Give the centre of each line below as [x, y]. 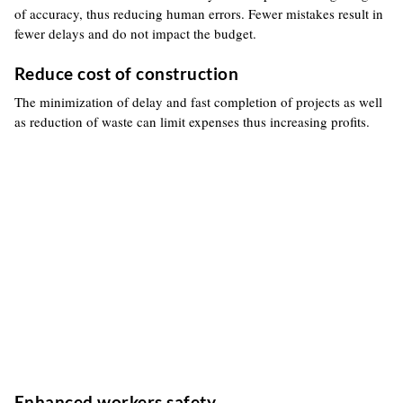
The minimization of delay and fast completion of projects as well [198, 102]
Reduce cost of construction [126, 73]
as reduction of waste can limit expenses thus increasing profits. [192, 121]
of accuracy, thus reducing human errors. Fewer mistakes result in [198, 13]
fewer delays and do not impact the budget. [135, 33]
